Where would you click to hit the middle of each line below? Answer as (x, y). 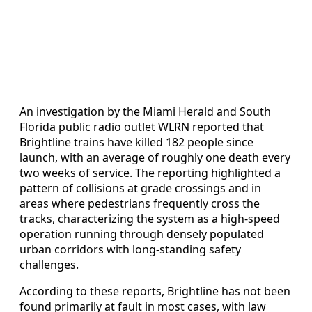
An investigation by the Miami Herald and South (145, 111)
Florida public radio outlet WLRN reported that (142, 126)
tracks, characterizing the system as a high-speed (150, 218)
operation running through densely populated (142, 234)
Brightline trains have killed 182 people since (136, 142)
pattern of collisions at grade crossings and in (140, 188)
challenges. (49, 264)
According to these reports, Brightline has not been (155, 291)
